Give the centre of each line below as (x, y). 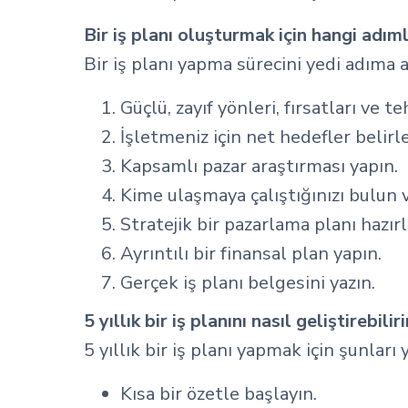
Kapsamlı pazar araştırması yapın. (259, 166)
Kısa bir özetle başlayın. (219, 394)
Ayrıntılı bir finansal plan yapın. (251, 254)
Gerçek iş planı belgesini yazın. (248, 283)
